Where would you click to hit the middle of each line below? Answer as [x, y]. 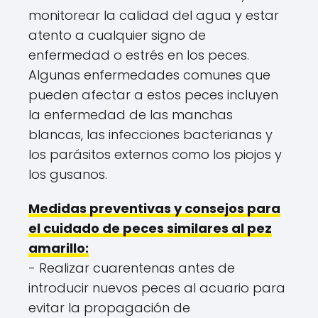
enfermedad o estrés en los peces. [139, 55]
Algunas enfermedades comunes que [149, 75]
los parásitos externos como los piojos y [155, 154]
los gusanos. [68, 174]
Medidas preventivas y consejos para [154, 208]
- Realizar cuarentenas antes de [132, 268]
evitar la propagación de [109, 308]
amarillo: [59, 248]
